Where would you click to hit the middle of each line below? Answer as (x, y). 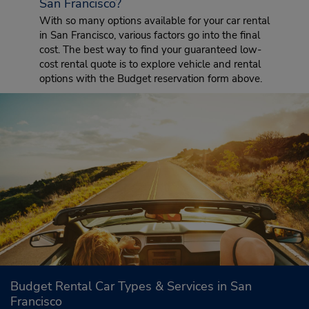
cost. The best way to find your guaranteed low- (150, 50)
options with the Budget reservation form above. (150, 79)
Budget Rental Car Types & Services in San (131, 286)
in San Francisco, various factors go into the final (149, 35)
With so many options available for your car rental (154, 21)
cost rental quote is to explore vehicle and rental (150, 64)
